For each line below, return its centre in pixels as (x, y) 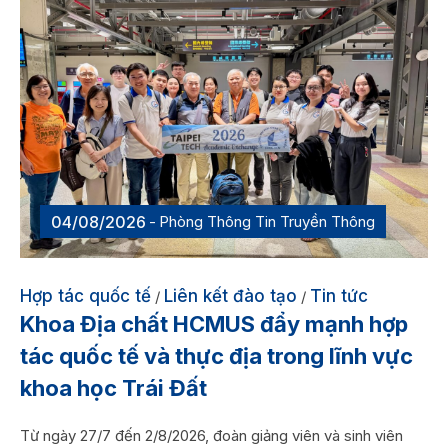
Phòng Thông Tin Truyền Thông (267, 222)
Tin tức (339, 296)
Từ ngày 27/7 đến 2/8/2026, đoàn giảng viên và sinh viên (211, 436)
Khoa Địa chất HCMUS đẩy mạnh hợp (214, 324)
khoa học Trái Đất (113, 388)
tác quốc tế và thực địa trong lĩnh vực (216, 356)
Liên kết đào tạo (230, 296)
